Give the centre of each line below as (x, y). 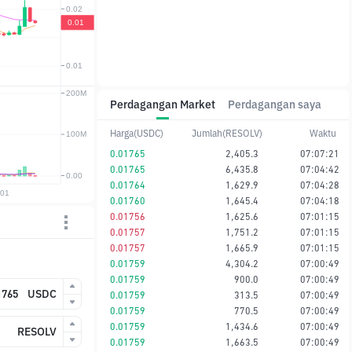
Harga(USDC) (137, 133)
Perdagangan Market (163, 104)
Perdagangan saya (275, 104)
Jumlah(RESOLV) (227, 133)
